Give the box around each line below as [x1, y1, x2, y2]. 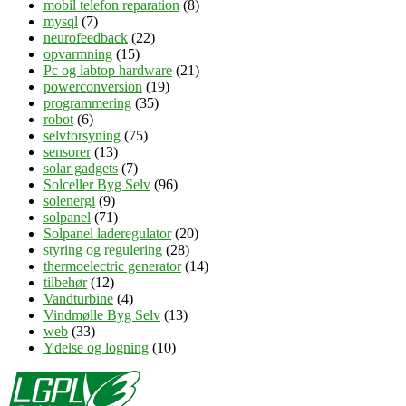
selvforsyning [43, 128, 121, 144]
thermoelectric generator [43, 258, 181, 275]
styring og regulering [43, 242, 162, 258]
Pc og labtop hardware [43, 63, 172, 79]
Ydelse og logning [43, 340, 149, 356]
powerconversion [43, 79, 142, 95]
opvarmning [43, 46, 112, 63]
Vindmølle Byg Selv [43, 307, 160, 324]
